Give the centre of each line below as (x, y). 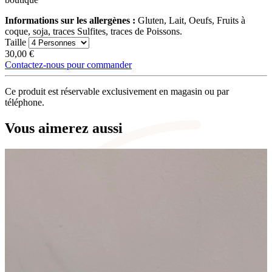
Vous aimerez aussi (64, 128)
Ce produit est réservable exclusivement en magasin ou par (117, 91)
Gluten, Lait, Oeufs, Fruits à (190, 20)
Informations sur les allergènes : (70, 20)
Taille (15, 42)
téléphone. (25, 102)
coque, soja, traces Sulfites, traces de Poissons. (93, 31)
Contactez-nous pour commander (68, 64)
